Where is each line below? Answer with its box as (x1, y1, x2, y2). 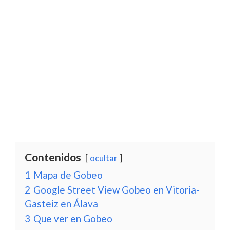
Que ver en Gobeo (33, 213, 112, 224)
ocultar (90, 152, 118, 163)
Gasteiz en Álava (25, 198, 98, 209)
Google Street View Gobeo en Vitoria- (33, 184, 200, 196)
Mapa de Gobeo (33, 169, 103, 181)
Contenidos (25, 150, 81, 163)
